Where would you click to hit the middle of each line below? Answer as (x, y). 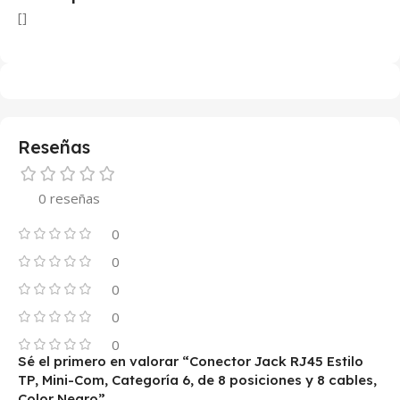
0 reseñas (69, 198)
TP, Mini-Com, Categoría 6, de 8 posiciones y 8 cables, (197, 379)
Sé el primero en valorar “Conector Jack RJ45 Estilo (191, 361)
